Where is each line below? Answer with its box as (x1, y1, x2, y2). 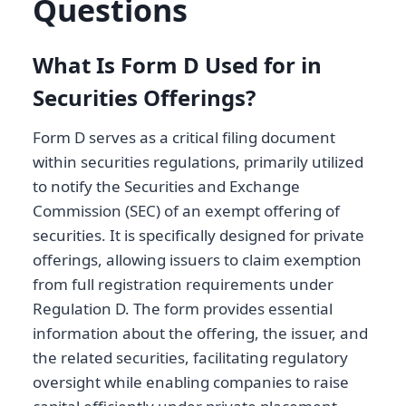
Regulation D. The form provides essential (33, 298, 333, 320)
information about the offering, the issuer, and (33, 323, 368, 344)
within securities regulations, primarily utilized (33, 151, 363, 173)
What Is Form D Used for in (33, 50, 322, 81)
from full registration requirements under (33, 274, 333, 295)
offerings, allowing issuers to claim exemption (33, 249, 362, 271)
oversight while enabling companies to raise (33, 372, 349, 393)
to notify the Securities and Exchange (33, 176, 300, 198)
